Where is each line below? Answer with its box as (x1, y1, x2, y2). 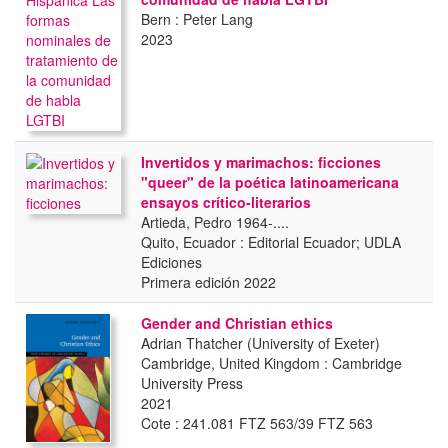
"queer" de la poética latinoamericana (141, 172, 399, 192)
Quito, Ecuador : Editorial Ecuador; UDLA (141, 232, 401, 252)
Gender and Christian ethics (141, 313, 333, 333)
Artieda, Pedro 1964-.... (141, 212, 289, 232)
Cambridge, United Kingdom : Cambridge (141, 353, 402, 373)
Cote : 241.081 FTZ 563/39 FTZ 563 (141, 413, 373, 433)
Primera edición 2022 (141, 272, 276, 292)
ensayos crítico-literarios (141, 192, 311, 212)
